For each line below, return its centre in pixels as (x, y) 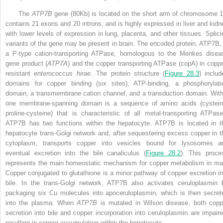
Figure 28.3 (182, 74)
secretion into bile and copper (51, 213)
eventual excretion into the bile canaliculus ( (76, 153)
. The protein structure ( (128, 74)
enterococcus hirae (62, 74)
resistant (20, 74)
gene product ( (27, 64)
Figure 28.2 (163, 153)
